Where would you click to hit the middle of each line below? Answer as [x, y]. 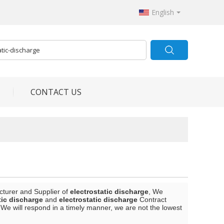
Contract [152, 199]
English [163, 12]
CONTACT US [56, 92]
